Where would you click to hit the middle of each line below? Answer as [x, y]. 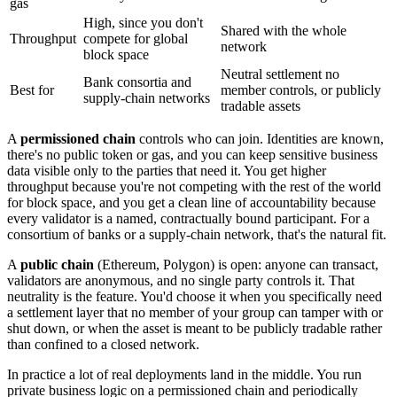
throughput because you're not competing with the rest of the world [194, 187]
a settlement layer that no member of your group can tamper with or [195, 313]
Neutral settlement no [280, 74]
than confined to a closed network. [103, 345]
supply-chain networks [147, 98]
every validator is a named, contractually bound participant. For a [188, 219]
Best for [32, 90]
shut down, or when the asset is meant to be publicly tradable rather [195, 329]
